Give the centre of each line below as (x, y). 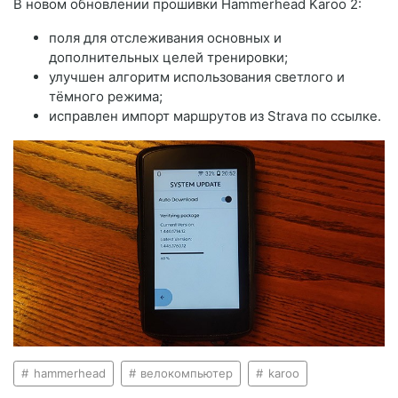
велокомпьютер (185, 374)
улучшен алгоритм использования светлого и (197, 77)
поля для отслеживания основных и (165, 38)
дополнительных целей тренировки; (168, 58)
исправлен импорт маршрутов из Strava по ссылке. (215, 116)
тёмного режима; (106, 97)
